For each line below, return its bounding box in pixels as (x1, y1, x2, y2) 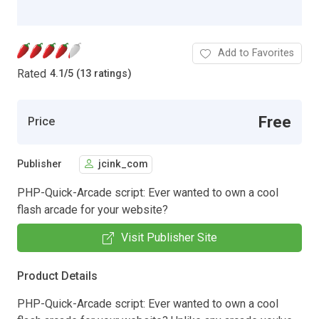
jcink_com (98, 158, 148, 171)
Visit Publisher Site (120, 230, 217, 244)
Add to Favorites (218, 46, 294, 59)
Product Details (17, 268, 98, 283)
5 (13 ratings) (68, 68, 132, 80)
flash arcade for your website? (17, 202, 168, 216)
